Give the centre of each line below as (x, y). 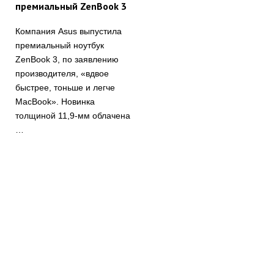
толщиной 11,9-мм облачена (73, 115)
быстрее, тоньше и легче (65, 87)
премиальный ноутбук (60, 45)
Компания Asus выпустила (68, 31)
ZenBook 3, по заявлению (67, 59)
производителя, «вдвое (62, 73)
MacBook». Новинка (55, 101)
